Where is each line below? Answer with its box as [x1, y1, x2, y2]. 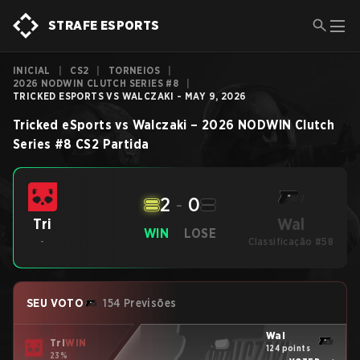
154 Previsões [103, 297, 177, 309]
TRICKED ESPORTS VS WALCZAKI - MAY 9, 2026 [13, 90, 247, 102]
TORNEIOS [108, 64, 161, 76]
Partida [102, 137, 149, 152]
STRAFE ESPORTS [48, 18, 160, 33]
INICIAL [13, 64, 51, 76]
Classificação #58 [248, 235, 334, 247]
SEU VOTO [27, 297, 84, 309]
